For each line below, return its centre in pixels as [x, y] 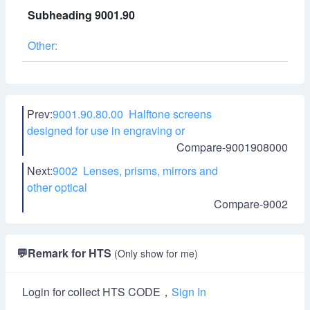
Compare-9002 [251, 204]
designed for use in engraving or [106, 130]
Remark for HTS [71, 253]
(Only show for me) [156, 253]
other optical [57, 187]
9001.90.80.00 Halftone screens [132, 114]
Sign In [189, 292]
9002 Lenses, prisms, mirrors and [135, 171]
